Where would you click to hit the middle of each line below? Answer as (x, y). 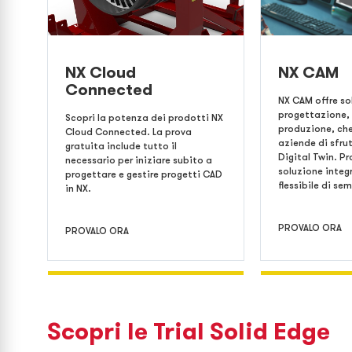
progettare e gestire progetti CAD (144, 174)
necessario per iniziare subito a (139, 160)
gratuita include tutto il (121, 146)
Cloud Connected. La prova (128, 132)
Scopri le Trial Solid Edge (189, 331)
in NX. (78, 188)
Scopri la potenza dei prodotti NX (144, 117)
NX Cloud (101, 72)
